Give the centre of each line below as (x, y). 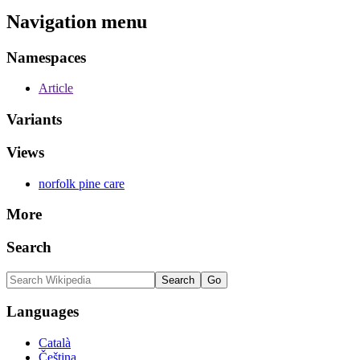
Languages (43, 312)
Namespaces (46, 57)
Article (56, 88)
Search (29, 247)
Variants (34, 120)
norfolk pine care (82, 183)
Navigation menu (77, 21)
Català (55, 343)
